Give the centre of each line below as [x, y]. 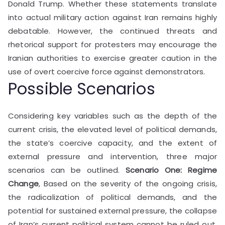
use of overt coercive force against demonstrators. [107, 71]
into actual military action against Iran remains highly [113, 17]
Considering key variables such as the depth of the [113, 116]
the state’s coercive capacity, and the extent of [113, 143]
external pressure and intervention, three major [113, 156]
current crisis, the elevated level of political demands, [113, 129]
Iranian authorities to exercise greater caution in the [113, 58]
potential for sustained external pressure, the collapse [113, 210]
